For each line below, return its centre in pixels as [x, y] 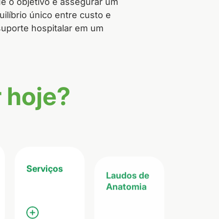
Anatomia [127, 184]
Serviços [45, 167]
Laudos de [128, 173]
